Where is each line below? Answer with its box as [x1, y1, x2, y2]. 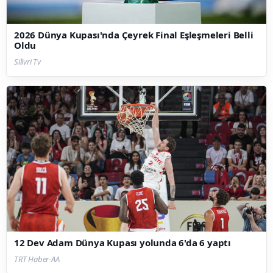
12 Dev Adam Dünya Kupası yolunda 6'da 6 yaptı [14, 236, 231, 249]
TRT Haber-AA [14, 253, 60, 265]
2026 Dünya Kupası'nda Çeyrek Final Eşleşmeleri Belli [14, 28, 253, 41]
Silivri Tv [14, 55, 41, 67]
